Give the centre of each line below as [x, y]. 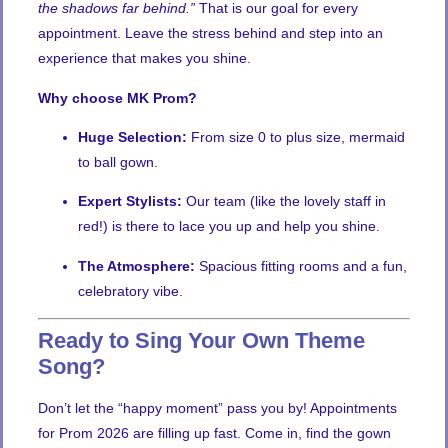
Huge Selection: [132, 137]
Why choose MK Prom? [117, 97]
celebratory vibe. [130, 290]
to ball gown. [118, 162]
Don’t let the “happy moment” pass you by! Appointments [217, 408]
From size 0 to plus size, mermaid [296, 137]
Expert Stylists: [130, 201]
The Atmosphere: [136, 265]
